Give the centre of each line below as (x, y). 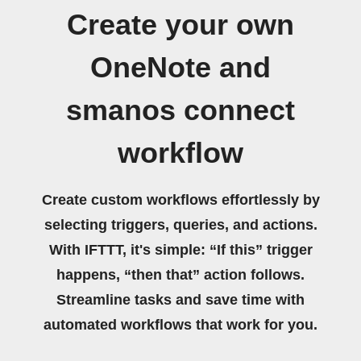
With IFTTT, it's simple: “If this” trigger (180, 250)
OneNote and (180, 68)
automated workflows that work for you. (180, 325)
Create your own (180, 25)
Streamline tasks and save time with (180, 300)
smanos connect (180, 110)
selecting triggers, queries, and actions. (180, 225)
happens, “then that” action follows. (180, 275)
